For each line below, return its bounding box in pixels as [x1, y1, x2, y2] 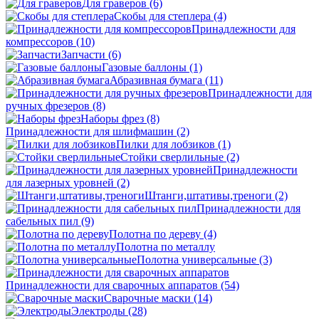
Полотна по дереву [109, 228, 204, 241]
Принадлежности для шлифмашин [6, 125, 177, 138]
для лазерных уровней [6, 177, 117, 189]
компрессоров [6, 36, 76, 48]
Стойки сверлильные [120, 151, 226, 164]
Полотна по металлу [116, 241, 215, 253]
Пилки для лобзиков [116, 138, 218, 151]
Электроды [71, 305, 128, 318]
